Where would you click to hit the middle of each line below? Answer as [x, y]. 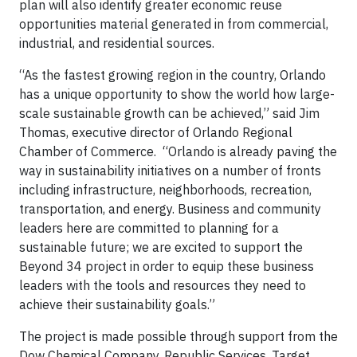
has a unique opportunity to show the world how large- [177, 94]
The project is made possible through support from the [178, 336]
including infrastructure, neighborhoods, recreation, [165, 190]
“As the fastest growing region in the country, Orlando [173, 75]
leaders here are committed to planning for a [149, 228]
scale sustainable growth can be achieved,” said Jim [169, 113]
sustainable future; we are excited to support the [161, 247]
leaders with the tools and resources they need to [163, 285]
